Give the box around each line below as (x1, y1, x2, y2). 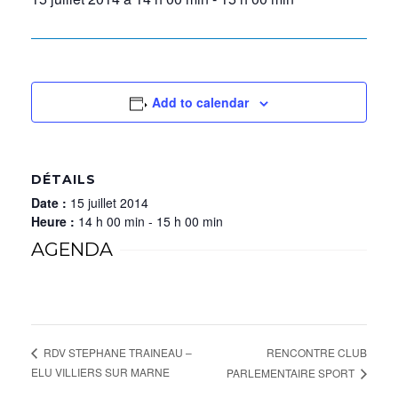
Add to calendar (152, 93, 250, 111)
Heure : (31, 212, 78, 230)
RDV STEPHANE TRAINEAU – (41, 345, 192, 361)
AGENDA (31, 238, 113, 260)
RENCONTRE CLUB (267, 344, 367, 360)
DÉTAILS (31, 171, 96, 187)
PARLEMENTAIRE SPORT (227, 364, 357, 380)
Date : (31, 194, 70, 211)
